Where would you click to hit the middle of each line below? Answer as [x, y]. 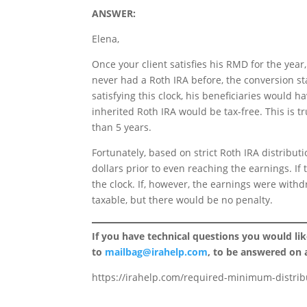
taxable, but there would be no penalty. [183, 200]
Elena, [106, 39]
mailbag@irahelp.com [157, 252]
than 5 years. [122, 127]
